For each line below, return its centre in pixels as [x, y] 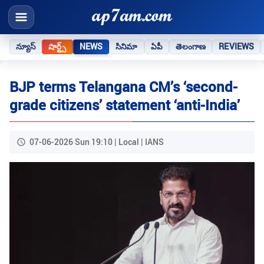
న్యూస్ [26, 46]
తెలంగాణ [191, 46]
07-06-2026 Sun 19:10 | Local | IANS [97, 142]
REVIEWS [237, 46]
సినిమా [127, 46]
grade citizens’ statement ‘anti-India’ [125, 105]
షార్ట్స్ [57, 46]
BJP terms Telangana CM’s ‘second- [123, 87]
